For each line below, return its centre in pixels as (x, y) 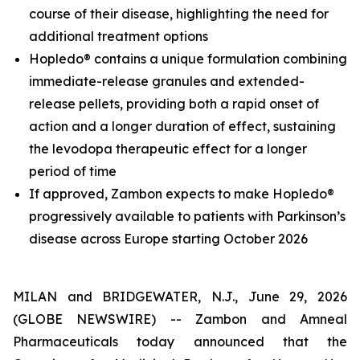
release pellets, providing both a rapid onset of (174, 104)
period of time (73, 171)
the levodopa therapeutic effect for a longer (168, 149)
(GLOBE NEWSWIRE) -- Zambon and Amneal (180, 319)
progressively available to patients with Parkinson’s (187, 216)
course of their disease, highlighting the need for (179, 14)
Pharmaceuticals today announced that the (180, 342)
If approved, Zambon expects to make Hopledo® (182, 194)
